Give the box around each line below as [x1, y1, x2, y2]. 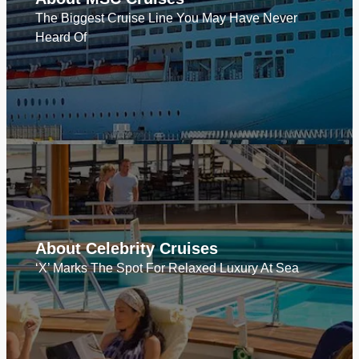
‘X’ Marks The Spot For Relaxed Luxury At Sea [35, 261, 300, 275]
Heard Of [35, 30, 87, 44]
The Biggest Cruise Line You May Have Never [35, 11, 297, 25]
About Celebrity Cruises [35, 240, 218, 257]
